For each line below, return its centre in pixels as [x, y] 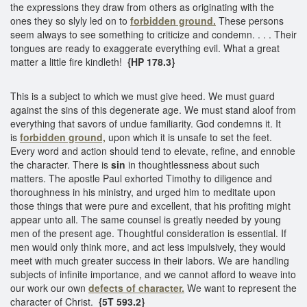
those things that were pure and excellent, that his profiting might [150, 205]
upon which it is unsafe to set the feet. [190, 137]
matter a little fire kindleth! [67, 61]
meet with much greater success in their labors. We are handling [150, 260]
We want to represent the [241, 287]
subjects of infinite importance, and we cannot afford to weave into [153, 274]
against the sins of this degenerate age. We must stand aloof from [153, 109]
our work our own [49, 287]
